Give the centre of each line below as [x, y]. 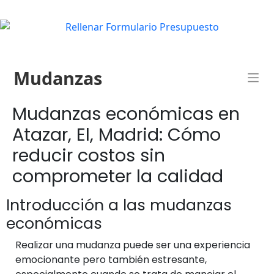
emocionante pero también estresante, [111, 259]
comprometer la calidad [118, 176]
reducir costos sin [89, 155]
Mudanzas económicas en [126, 113]
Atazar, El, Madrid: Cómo [117, 134]
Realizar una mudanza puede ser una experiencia [133, 245]
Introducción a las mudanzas [119, 205]
